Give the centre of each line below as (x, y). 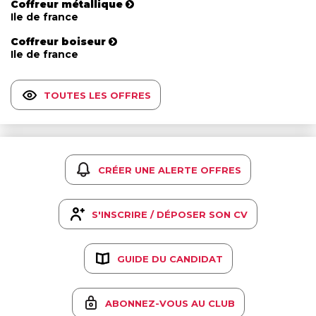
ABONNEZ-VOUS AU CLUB (170, 303)
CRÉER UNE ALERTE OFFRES (170, 170)
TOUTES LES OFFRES (97, 95)
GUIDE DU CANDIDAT (170, 259)
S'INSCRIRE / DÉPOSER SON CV (170, 214)
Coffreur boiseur (58, 42)
